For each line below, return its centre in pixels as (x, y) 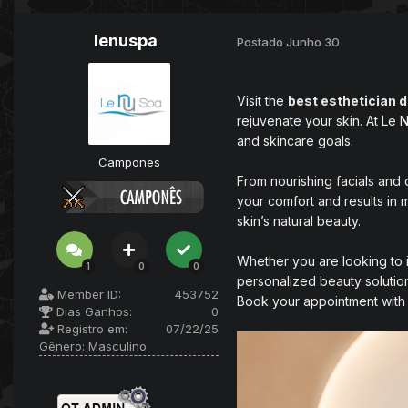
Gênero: (62, 347)
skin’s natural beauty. (299, 221)
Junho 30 (313, 41)
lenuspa (125, 41)
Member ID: (87, 295)
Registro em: (91, 329)
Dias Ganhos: (92, 312)
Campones (129, 163)
